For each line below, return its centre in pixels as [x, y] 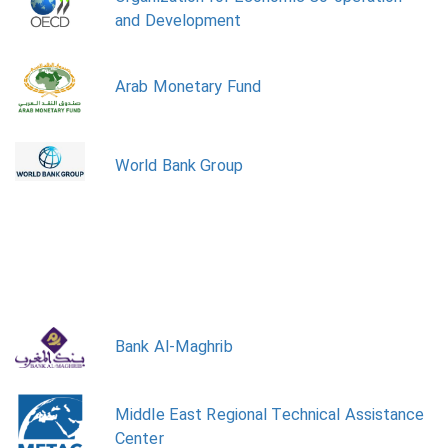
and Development [178, 20]
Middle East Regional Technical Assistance [270, 414]
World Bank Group [179, 165]
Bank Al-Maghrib [174, 346]
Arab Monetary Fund [188, 86]
